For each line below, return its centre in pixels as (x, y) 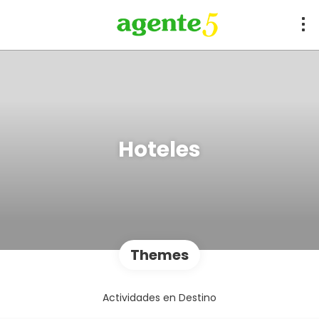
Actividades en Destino (159, 297)
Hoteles (159, 150)
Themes (159, 255)
